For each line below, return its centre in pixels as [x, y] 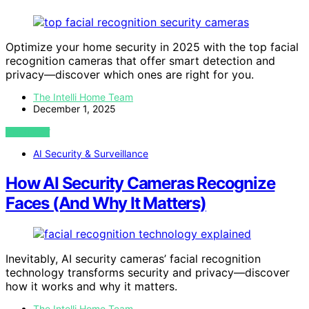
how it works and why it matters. [91, 286]
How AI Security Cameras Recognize [140, 183]
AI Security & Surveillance [91, 154]
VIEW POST [28, 132]
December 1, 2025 [74, 109]
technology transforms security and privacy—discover [148, 272]
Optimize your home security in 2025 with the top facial [152, 47]
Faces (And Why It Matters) [106, 203]
